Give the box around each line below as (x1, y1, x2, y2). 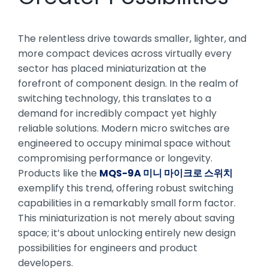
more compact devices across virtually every (18, 46, 232, 60)
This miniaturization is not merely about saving (18, 211, 234, 225)
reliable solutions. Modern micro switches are (18, 121, 230, 135)
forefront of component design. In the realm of (18, 76, 239, 90)
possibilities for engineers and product (18, 240, 197, 255)
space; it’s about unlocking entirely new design (18, 226, 236, 240)
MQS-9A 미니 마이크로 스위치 (99, 166, 233, 180)
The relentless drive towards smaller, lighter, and (18, 31, 246, 45)
